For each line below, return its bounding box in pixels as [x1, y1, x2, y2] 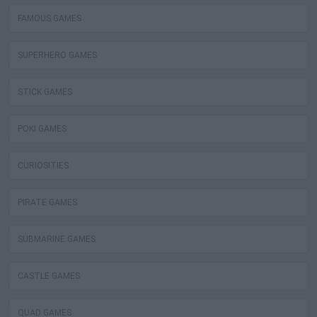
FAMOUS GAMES [18, 13, 81, 24]
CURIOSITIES [18, 161, 69, 171]
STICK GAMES [18, 87, 72, 98]
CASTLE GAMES [18, 271, 80, 282]
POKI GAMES [18, 124, 67, 134]
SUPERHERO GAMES [18, 50, 97, 61]
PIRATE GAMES [18, 197, 77, 208]
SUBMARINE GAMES [18, 234, 96, 245]
